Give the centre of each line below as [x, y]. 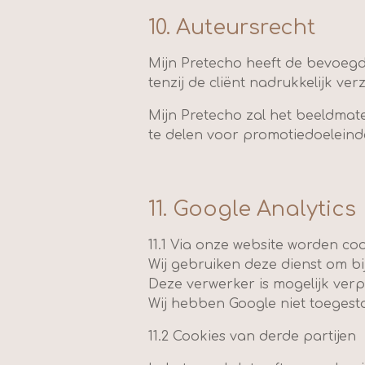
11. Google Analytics [252, 209]
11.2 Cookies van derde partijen [252, 336]
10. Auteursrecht [232, 28]
